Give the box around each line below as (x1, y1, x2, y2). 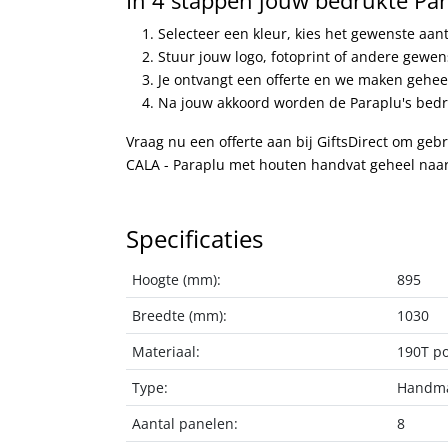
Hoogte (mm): (132, 269, 222, 289)
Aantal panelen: (132, 413, 239, 433)
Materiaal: (132, 341, 201, 361)
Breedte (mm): (132, 305, 228, 325)
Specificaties (126, 221, 263, 255)
